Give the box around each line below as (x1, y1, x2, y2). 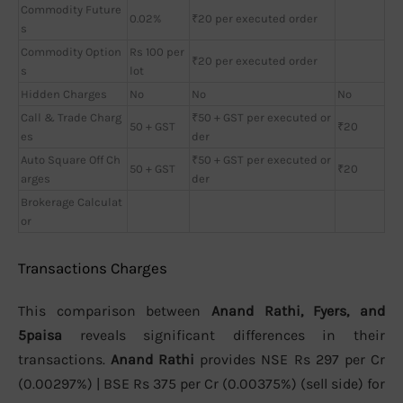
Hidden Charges (21, 86, 107, 101)
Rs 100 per (130, 44, 184, 58)
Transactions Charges (18, 259, 167, 278)
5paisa (18, 327, 62, 345)
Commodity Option (21, 44, 121, 58)
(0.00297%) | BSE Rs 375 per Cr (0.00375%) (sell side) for (18, 375, 385, 393)
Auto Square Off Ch (21, 152, 121, 166)
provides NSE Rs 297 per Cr (194, 351, 385, 369)
